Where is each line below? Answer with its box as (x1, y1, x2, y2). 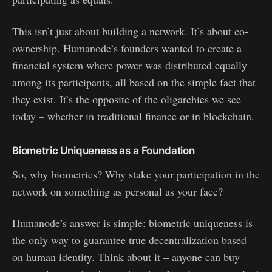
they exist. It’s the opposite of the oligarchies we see (12, 92, 241, 107)
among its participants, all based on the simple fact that (12, 75, 256, 90)
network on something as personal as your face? (12, 184, 223, 199)
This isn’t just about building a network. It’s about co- (12, 24, 248, 39)
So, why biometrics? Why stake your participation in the (12, 167, 260, 182)
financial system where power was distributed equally (12, 58, 247, 73)
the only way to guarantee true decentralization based (12, 233, 246, 248)
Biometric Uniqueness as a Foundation (12, 144, 195, 157)
